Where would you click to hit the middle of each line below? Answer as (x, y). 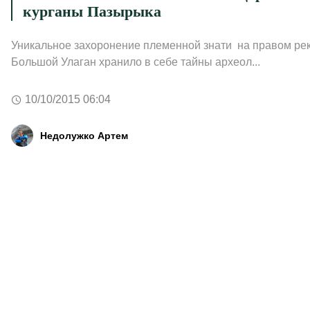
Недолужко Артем (84, 135)
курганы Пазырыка (92, 11)
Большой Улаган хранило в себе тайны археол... (135, 62)
